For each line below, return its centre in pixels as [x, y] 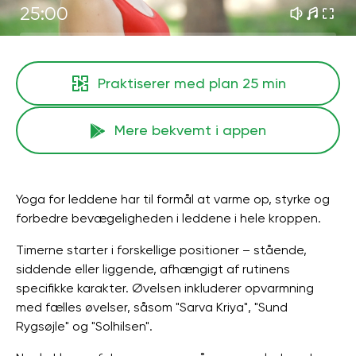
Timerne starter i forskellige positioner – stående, [161, 250]
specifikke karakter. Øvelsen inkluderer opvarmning [165, 288]
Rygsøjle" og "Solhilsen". [84, 326]
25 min [264, 83]
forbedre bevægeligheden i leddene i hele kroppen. [168, 218]
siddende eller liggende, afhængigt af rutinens [153, 269]
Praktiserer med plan [170, 83]
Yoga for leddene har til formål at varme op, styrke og [173, 199]
